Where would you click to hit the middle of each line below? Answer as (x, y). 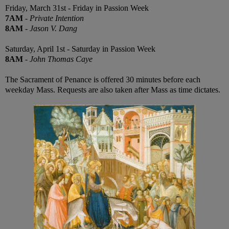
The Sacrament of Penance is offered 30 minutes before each (103, 80)
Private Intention (57, 18)
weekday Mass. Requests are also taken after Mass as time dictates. (113, 90)
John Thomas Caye (61, 59)
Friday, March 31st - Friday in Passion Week (77, 8)
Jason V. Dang (53, 29)
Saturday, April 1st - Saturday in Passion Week (80, 49)
